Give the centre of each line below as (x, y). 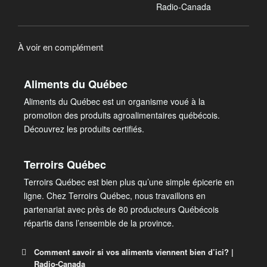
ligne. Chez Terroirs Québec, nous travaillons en (115, 195)
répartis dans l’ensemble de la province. (99, 223)
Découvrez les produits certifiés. (84, 129)
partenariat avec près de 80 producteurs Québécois (121, 209)
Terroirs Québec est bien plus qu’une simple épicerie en (129, 182)
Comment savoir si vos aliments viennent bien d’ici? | (134, 252)
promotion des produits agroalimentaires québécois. (122, 115)
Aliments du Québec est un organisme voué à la (114, 101)
